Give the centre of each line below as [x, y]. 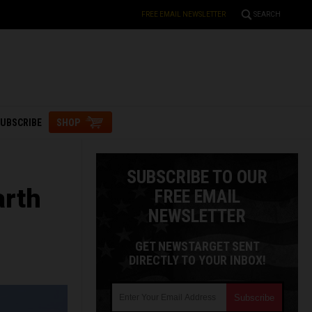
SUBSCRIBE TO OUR [197, 177]
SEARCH [267, 14]
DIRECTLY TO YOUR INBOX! [197, 260]
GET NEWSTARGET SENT [197, 246]
